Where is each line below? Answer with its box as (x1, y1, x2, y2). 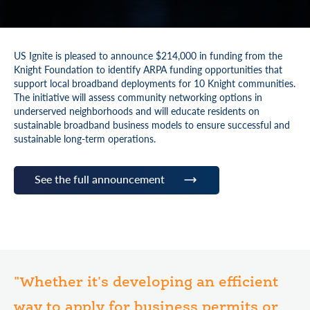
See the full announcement (35, 170, 165, 187)
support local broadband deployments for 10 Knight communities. (14, 76, 295, 90)
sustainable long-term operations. (14, 131, 156, 145)
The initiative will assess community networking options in (14, 90, 262, 104)
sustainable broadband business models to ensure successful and (14, 118, 290, 131)
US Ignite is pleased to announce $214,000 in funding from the (14, 48, 282, 62)
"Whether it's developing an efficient (14, 276, 278, 290)
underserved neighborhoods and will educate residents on (14, 104, 259, 118)
